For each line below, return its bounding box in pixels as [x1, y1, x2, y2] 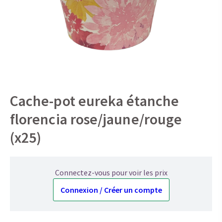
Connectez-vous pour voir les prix [55, 167, 167, 178]
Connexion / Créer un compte [60, 185, 162, 195]
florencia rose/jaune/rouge [10, 110, 182, 129]
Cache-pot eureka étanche [10, 91, 179, 111]
